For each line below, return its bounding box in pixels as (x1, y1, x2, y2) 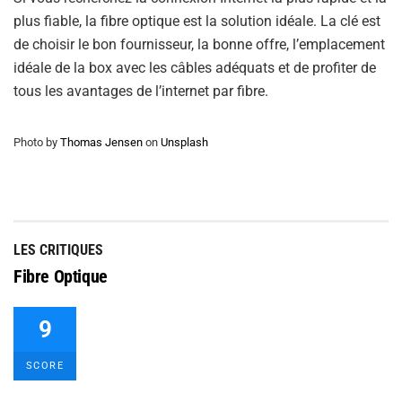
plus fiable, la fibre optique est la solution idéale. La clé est (13, 13, 380, 31)
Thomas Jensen (60, 135, 143, 150)
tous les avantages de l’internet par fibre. (13, 83, 268, 100)
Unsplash (161, 135, 208, 150)
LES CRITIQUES (13, 241, 103, 259)
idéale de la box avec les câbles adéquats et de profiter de (13, 59, 376, 77)
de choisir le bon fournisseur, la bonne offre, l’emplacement (13, 36, 385, 54)
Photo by (13, 135, 60, 150)
